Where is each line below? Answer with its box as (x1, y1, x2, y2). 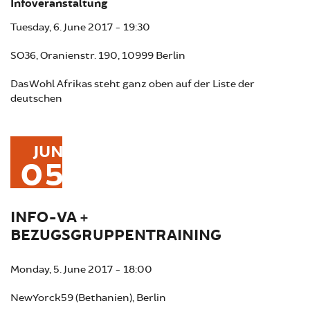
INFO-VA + (10, 207, 89, 228)
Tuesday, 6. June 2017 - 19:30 (10, 20, 150, 34)
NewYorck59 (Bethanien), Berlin (10, 291, 166, 304)
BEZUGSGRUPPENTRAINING (10, 225, 221, 246)
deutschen (10, 91, 62, 105)
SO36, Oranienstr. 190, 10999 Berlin (10, 48, 185, 62)
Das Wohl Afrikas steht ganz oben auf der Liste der (10, 77, 255, 91)
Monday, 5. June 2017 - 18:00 (10, 262, 152, 276)
